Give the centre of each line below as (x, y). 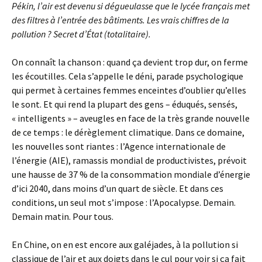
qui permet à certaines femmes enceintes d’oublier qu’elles (129, 90)
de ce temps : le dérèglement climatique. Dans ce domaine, (128, 132)
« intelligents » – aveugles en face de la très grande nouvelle (131, 118)
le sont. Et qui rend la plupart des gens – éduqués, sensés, (125, 104)
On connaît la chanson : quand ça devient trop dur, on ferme (130, 62)
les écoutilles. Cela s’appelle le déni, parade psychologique (127, 76)
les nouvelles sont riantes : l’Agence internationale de (119, 146)
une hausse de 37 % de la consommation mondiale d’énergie (131, 174)
